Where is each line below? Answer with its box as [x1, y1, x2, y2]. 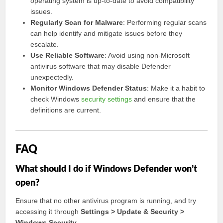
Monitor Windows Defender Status [30, 84, 147, 92]
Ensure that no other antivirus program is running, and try [15, 197, 197, 205]
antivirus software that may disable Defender [30, 62, 171, 70]
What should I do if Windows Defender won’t [15, 165, 198, 174]
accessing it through [15, 208, 81, 216]
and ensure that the [132, 95, 196, 103]
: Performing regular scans [123, 18, 207, 26]
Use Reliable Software [30, 51, 105, 59]
